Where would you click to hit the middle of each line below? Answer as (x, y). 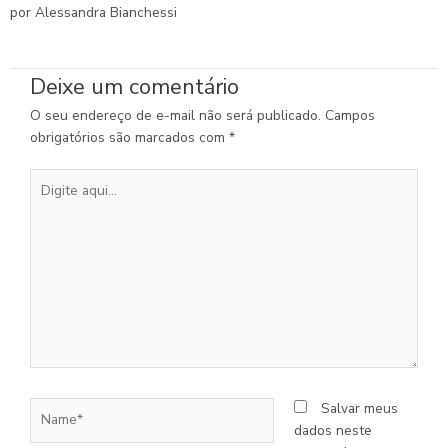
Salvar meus (359, 409)
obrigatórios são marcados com (129, 137)
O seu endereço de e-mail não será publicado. (175, 115)
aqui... (46, 201)
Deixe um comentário (134, 86)
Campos (350, 115)
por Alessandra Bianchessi (93, 12)
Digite (47, 179)
